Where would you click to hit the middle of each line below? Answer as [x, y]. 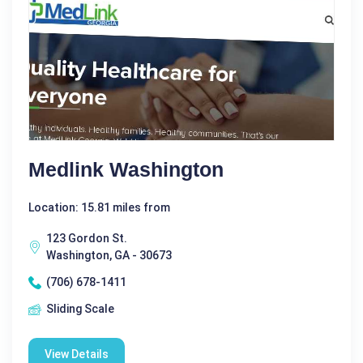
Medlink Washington [126, 169]
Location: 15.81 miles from [99, 207]
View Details [77, 354]
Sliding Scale [80, 309]
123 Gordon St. [87, 238]
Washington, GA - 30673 [109, 255]
